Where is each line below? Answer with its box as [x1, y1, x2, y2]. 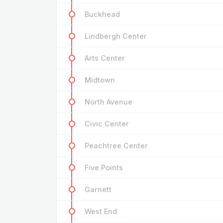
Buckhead [85, 10, 120, 19]
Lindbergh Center [85, 32, 147, 41]
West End [85, 207, 117, 216]
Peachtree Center [85, 141, 148, 150]
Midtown [85, 76, 115, 85]
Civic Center [85, 119, 129, 128]
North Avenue [85, 98, 132, 107]
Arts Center [85, 54, 125, 63]
